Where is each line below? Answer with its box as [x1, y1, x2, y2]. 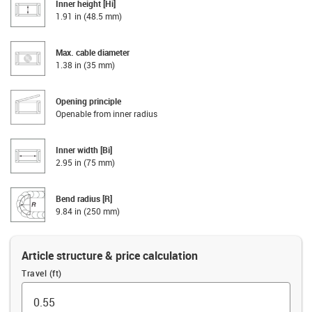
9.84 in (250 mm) [56, 205, 120, 217]
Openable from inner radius [56, 107, 157, 119]
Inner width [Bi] [56, 143, 112, 155]
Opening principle [56, 95, 121, 107]
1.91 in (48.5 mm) [56, 10, 122, 22]
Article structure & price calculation [22, 247, 198, 263]
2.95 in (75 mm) [56, 156, 115, 168]
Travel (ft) [22, 267, 62, 279]
